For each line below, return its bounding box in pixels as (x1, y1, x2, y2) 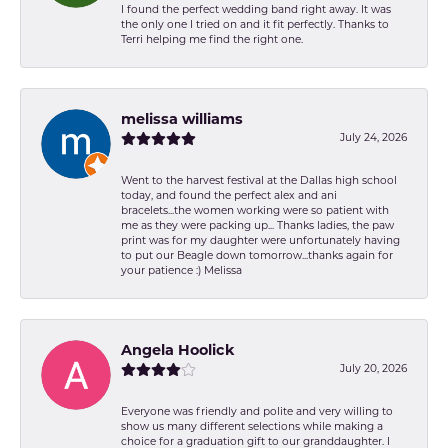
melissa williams (121, 110, 243, 129)
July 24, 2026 (340, 131, 407, 145)
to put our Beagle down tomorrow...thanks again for (121, 249, 393, 263)
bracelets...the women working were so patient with (121, 204, 389, 218)
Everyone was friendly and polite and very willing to (121, 405, 393, 419)
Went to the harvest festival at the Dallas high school (121, 174, 397, 188)
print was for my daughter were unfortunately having (121, 234, 400, 248)
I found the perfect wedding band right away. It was (121, 3, 391, 17)
